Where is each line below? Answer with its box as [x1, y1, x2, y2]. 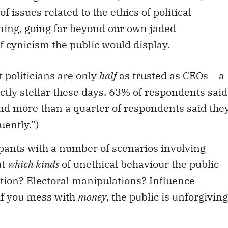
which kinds [8, 157, 59, 172]
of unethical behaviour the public [59, 157, 219, 172]
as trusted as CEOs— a [117, 68, 224, 82]
